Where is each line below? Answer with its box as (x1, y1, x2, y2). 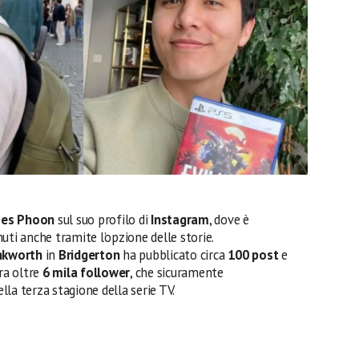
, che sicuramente (130, 263, 224, 281)
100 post (228, 245, 279, 264)
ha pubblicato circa (123, 245, 228, 264)
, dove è (208, 210, 249, 228)
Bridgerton (58, 245, 123, 264)
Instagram (151, 210, 209, 228)
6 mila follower (42, 263, 131, 281)
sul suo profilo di (54, 210, 151, 228)
